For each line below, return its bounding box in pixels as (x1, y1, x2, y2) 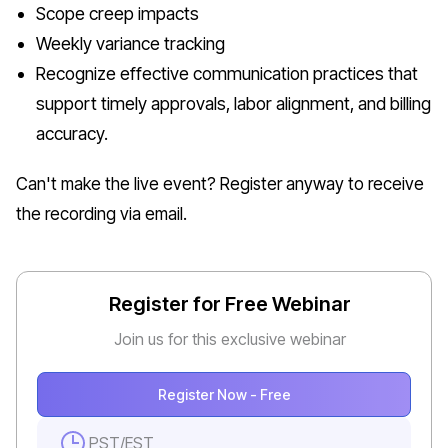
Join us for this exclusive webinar (113, 329, 346, 350)
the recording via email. (16, 204, 187, 225)
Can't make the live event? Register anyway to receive (16, 174, 424, 195)
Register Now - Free (157, 385, 291, 403)
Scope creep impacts (36, 3, 199, 25)
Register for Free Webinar (108, 292, 351, 317)
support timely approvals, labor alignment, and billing (36, 93, 431, 115)
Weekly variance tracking (36, 33, 225, 55)
